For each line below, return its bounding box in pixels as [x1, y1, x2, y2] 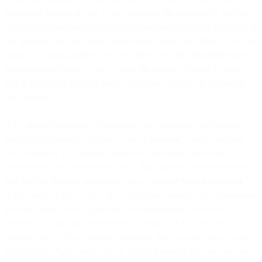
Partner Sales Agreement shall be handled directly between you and [5, 246, 253, 256]
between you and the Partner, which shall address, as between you [5, 161, 248, 172]
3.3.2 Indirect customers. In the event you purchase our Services [5, 119, 240, 130]
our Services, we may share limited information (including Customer [5, 35, 256, 46]
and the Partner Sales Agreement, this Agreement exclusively [5, 204, 229, 214]
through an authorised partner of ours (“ [5, 133, 150, 144]
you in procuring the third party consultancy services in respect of [5, 77, 245, 88]
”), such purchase [180, 133, 244, 144]
